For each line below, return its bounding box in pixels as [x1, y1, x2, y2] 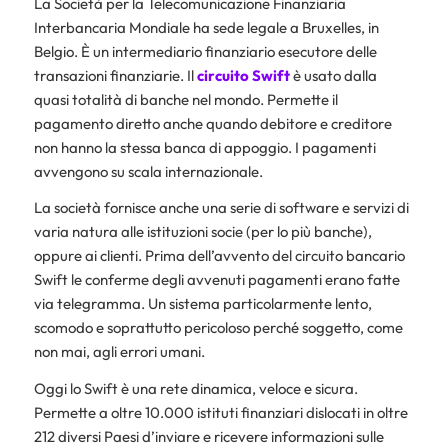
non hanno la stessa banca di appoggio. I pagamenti [33, 137, 376, 157]
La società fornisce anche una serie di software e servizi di [33, 198, 409, 218]
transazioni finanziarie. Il [33, 65, 197, 85]
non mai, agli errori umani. [33, 342, 205, 362]
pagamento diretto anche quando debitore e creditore [33, 113, 392, 133]
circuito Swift [196, 65, 290, 85]
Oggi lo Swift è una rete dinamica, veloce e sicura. [33, 379, 358, 399]
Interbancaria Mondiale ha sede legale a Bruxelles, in [33, 17, 379, 37]
